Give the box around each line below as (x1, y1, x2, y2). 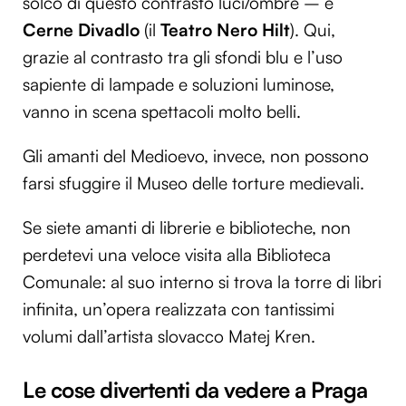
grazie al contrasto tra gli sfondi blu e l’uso (23, 45, 343, 68)
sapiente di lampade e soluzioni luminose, (23, 72, 334, 95)
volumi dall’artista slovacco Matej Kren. (23, 324, 315, 347)
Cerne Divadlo (23, 18, 140, 41)
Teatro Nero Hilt (160, 18, 290, 41)
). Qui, (290, 18, 335, 41)
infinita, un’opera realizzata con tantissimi (23, 297, 334, 320)
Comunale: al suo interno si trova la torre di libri (23, 270, 382, 293)
